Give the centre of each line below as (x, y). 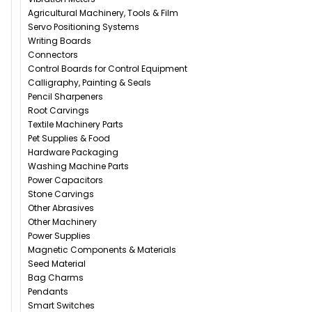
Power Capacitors (65, 180)
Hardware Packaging (73, 153)
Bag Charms (56, 278)
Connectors (53, 55)
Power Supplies (59, 236)
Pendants (48, 292)
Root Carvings (58, 111)
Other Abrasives (61, 208)
